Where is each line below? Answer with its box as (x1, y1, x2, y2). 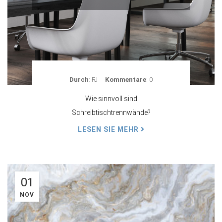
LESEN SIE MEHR (77, 125, 141, 133)
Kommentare (105, 76, 146, 83)
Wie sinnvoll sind (85, 95, 137, 103)
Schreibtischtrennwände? (71, 109, 151, 116)
